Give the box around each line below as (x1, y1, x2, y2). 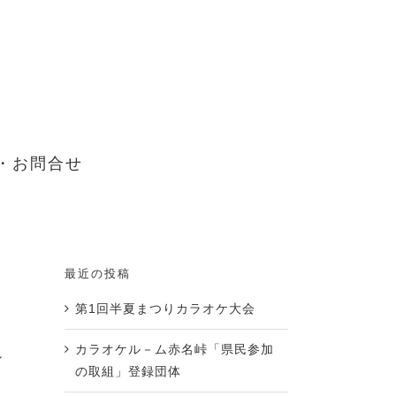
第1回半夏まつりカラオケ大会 (75, 301, 255, 316)
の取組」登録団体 (75, 363, 181, 378)
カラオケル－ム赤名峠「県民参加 (75, 341, 274, 356)
